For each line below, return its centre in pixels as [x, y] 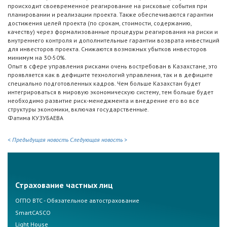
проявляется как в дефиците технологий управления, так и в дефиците [110, 75]
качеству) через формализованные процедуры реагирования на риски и [113, 32]
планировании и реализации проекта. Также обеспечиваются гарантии [110, 15]
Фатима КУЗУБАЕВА [35, 118]
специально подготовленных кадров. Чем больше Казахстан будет [104, 84]
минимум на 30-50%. [37, 58]
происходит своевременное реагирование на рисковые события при [107, 6]
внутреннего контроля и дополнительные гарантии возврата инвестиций [113, 41]
